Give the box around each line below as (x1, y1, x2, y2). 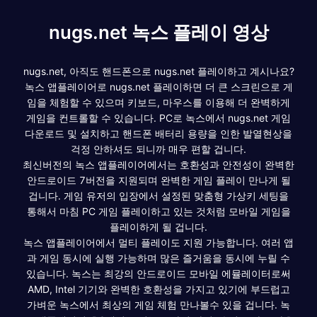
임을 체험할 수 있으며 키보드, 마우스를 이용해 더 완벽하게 (27, 96, 290, 108)
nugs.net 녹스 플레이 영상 (48, 21, 269, 43)
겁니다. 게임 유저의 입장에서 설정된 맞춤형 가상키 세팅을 (28, 189, 289, 202)
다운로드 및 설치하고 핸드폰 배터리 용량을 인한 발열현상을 (25, 127, 292, 139)
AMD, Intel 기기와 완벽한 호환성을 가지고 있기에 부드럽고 (27, 282, 290, 295)
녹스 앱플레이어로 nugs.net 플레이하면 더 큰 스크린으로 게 (24, 80, 293, 93)
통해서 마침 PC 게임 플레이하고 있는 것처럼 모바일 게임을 (26, 204, 291, 217)
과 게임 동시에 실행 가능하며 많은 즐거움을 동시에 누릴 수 (27, 251, 290, 264)
